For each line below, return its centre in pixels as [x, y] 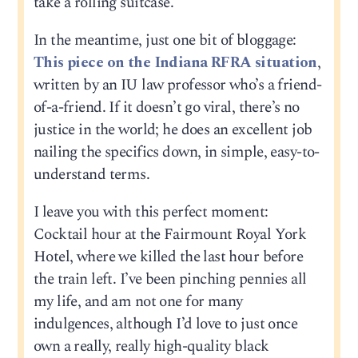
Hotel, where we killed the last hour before [168, 257]
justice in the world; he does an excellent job [173, 130]
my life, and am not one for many [138, 302]
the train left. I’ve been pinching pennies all [170, 280]
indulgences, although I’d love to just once [165, 324]
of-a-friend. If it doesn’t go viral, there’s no [166, 108]
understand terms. [91, 175]
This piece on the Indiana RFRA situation [175, 63]
